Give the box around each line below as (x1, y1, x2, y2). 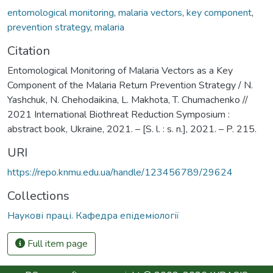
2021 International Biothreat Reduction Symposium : (7, 107, 230, 121)
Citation (7, 42, 50, 59)
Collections (7, 187, 69, 204)
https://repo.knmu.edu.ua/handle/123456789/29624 (7, 165, 233, 179)
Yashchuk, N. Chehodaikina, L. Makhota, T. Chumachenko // (7, 93, 248, 107)
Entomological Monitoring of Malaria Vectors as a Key (7, 63, 233, 77)
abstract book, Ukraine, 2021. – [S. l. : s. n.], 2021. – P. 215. (7, 122, 257, 136)
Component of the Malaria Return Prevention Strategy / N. (7, 78, 253, 92)
